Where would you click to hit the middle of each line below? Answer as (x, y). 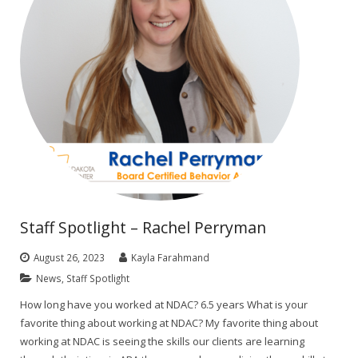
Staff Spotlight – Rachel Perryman (143, 227)
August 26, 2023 (69, 257)
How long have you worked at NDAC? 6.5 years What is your (164, 304)
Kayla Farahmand (170, 257)
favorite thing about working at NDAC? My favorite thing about (169, 322)
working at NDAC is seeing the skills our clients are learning (162, 341)
